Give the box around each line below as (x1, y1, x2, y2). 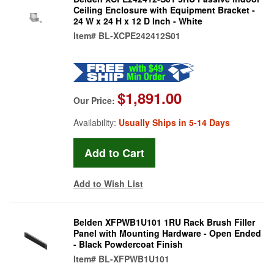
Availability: (73, 116, 119, 128)
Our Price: (73, 94, 117, 106)
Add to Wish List (73, 177, 143, 190)
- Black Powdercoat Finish (73, 237, 183, 250)
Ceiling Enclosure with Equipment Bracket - (73, 3, 255, 16)
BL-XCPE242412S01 (98, 29, 180, 42)
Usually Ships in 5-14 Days (119, 116, 230, 128)
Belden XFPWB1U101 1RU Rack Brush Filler (73, 215, 255, 228)
